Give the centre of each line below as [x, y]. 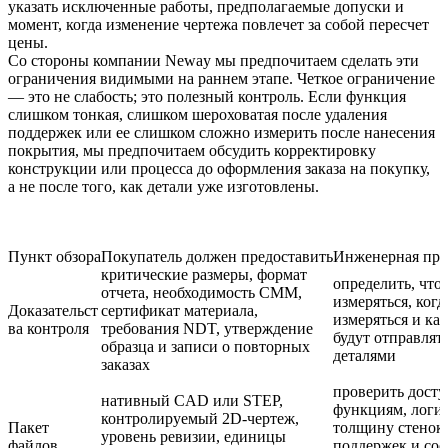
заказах [125, 364]
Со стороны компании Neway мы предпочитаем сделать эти [213, 60]
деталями [364, 355]
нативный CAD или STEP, [192, 400]
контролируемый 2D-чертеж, [200, 418]
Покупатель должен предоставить [217, 256]
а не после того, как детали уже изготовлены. [163, 186]
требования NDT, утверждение [207, 328]
